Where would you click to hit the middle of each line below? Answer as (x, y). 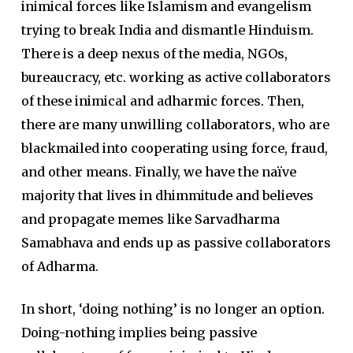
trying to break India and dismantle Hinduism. (167, 30)
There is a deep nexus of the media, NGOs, (154, 54)
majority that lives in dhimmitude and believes (167, 195)
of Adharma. (59, 266)
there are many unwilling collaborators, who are (175, 124)
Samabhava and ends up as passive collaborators (176, 243)
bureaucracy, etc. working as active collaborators (176, 77)
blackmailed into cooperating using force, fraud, (174, 148)
